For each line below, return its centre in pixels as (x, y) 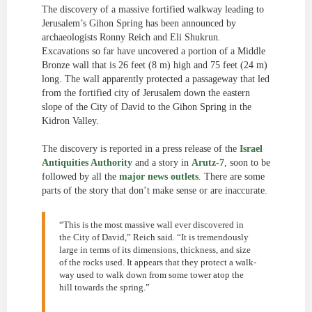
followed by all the (80, 177)
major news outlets (159, 177)
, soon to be (247, 163)
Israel (251, 149)
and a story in (162, 163)
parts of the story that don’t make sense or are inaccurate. (155, 190)
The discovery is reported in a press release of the (141, 149)
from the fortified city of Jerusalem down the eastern (146, 93)
